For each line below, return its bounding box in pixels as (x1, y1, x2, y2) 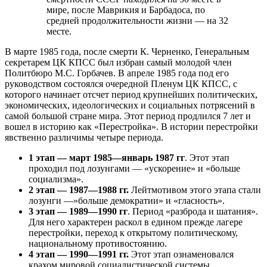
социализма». (29, 173, 83, 184)
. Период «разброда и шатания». (128, 206, 258, 216)
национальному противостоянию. (29, 238, 167, 249)
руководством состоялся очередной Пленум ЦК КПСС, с (5, 78, 237, 89)
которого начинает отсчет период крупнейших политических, (5, 89, 257, 100)
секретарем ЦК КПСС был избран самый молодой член (5, 57, 232, 67)
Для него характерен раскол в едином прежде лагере (29, 216, 243, 227)
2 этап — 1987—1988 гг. (29, 184, 129, 195)
